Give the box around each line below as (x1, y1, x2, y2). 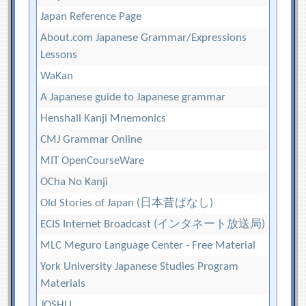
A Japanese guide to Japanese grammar (40, 92, 226, 104)
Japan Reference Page (40, 11, 142, 23)
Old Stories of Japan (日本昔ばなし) (40, 197, 214, 210)
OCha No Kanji (40, 176, 109, 189)
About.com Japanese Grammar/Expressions (40, 32, 247, 44)
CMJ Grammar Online (40, 134, 143, 146)
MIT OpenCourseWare (40, 155, 145, 167)
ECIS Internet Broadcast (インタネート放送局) (40, 219, 266, 231)
